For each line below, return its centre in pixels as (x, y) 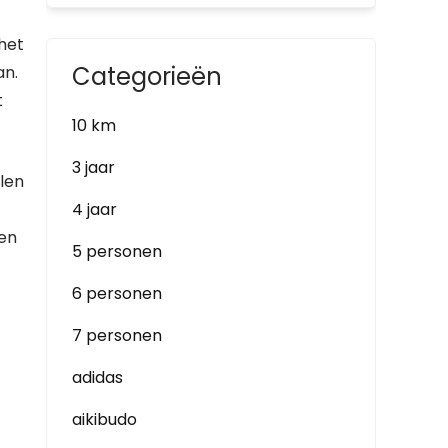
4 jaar (94, 209)
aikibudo (104, 419)
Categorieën (147, 76)
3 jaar (93, 167)
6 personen (117, 293)
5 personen (117, 251)
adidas (97, 377)
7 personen (117, 335)
